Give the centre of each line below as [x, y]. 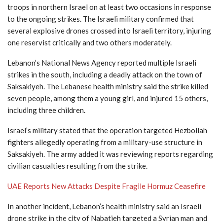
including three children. [46, 110]
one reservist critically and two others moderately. [90, 42]
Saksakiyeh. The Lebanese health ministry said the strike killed [108, 86]
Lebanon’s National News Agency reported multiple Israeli [102, 62]
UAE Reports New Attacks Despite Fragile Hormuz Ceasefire [107, 186]
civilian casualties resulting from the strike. [77, 166]
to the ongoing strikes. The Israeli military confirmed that [101, 18]
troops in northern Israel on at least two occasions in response [109, 7]
